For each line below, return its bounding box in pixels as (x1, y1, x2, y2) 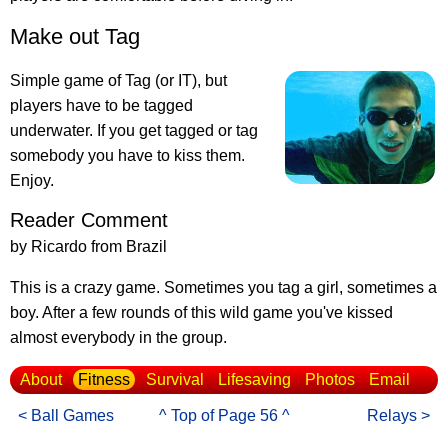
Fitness (78, 371, 130, 389)
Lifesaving (218, 371, 291, 389)
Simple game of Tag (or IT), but (10, 72, 227, 90)
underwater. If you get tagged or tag (10, 122, 258, 140)
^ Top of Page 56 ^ (158, 407, 290, 425)
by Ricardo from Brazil (10, 238, 167, 256)
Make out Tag (10, 24, 140, 50)
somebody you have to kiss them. (10, 147, 245, 165)
